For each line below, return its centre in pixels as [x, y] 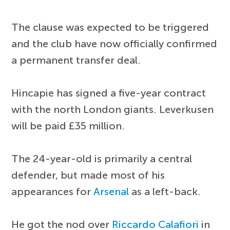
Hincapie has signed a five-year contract [109, 93]
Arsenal [111, 191]
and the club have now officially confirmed [114, 44]
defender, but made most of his [88, 175]
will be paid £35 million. [68, 126]
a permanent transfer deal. [76, 60]
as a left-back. [165, 191]
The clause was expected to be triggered [110, 27]
